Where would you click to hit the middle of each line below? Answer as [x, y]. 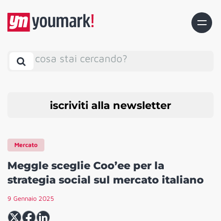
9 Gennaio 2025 [31, 199]
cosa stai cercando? [81, 58]
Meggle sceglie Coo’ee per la [86, 166]
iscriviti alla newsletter [110, 105]
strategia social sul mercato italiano [106, 180]
